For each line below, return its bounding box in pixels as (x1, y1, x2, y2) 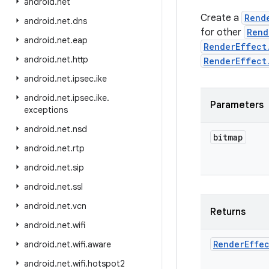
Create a (201, 12, 241, 24)
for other (201, 26, 244, 38)
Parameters (210, 99, 264, 111)
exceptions (24, 104, 68, 115)
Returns (210, 206, 246, 218)
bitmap (213, 131, 243, 143)
